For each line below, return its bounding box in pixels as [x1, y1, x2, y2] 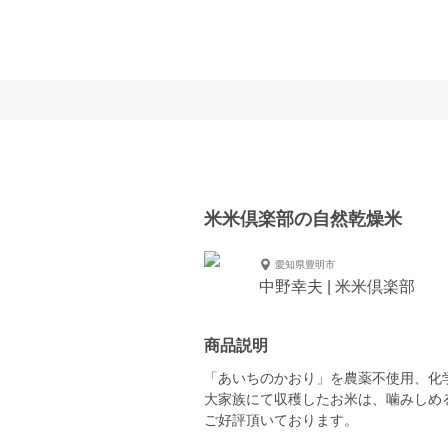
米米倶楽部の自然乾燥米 [204, 209, 402, 229]
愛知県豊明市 [275, 258, 335, 270]
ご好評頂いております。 [204, 412, 358, 428]
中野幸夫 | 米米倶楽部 [259, 278, 415, 295]
